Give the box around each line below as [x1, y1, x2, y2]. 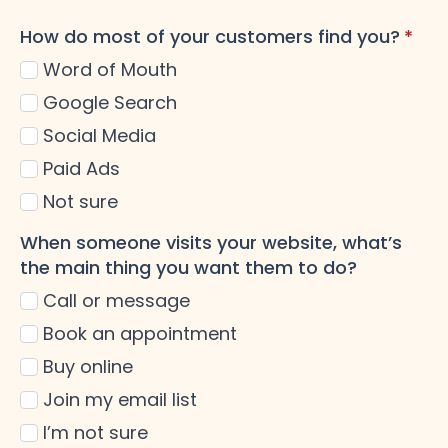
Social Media [43, 123, 156, 149]
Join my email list [43, 387, 197, 413]
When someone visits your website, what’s [20, 230, 402, 256]
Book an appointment [43, 321, 237, 347]
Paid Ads [43, 156, 120, 182]
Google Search [43, 90, 177, 116]
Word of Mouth [43, 57, 177, 83]
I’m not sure [43, 420, 148, 446]
